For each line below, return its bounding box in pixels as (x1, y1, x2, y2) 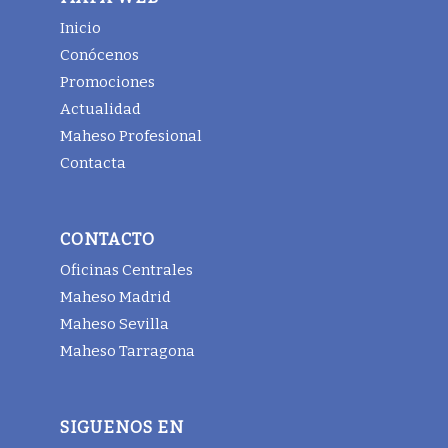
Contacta (60, 153, 126, 172)
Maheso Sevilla (60, 314, 169, 333)
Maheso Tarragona (60, 341, 195, 360)
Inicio (60, 18, 101, 37)
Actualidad (60, 99, 141, 118)
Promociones (60, 72, 155, 91)
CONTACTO (60, 229, 155, 249)
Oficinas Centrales (60, 260, 193, 279)
